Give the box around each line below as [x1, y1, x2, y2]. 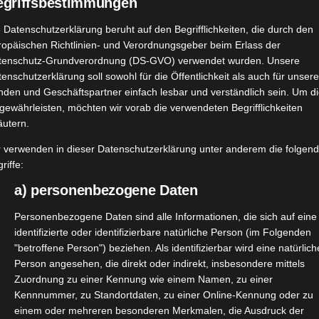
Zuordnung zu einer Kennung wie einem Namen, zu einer [14, 273, 273, 286]
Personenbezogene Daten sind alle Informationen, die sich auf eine [14, 211, 318, 223]
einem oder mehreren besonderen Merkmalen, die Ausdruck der [14, 305, 305, 317]
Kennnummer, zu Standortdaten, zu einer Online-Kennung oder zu [14, 289, 314, 301]
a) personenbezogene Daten [14, 182, 198, 199]
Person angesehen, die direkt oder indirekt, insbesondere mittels [14, 258, 305, 270]
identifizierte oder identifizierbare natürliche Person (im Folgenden [14, 226, 312, 239]
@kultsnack [103, 295, 164, 310]
